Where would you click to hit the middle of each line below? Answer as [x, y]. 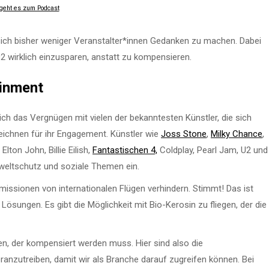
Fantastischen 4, [125, 150]
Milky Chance [237, 134]
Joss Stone [184, 134]
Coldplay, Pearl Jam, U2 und [213, 150]
